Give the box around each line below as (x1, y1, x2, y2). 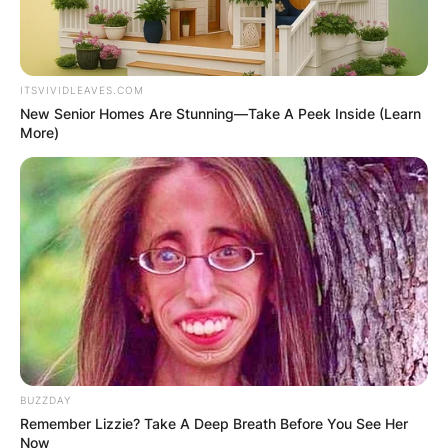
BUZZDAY (20, 394, 71, 407)
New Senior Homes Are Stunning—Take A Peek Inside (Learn (20, 104, 421, 122)
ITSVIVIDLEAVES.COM (20, 83, 144, 96)
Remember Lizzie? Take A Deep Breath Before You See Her (20, 415, 408, 433)
